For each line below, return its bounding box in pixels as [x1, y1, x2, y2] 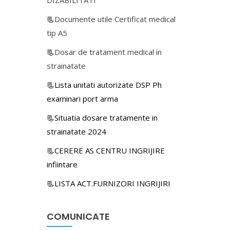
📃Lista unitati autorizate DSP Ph [47, 79, 162, 90]
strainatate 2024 [47, 126, 106, 137]
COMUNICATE [47, 209, 110, 223]
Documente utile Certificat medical [54, 13, 176, 24]
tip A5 [47, 27, 67, 38]
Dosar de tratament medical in [54, 46, 162, 57]
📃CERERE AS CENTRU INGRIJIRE [47, 145, 165, 156]
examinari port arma [47, 93, 118, 104]
